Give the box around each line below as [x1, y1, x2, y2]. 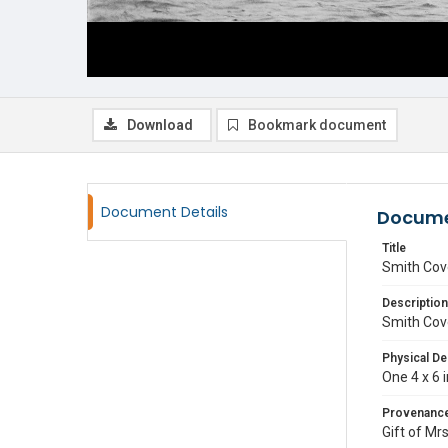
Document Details [101, 202, 228, 222]
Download [127, 117, 193, 133]
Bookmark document [248, 117, 386, 133]
